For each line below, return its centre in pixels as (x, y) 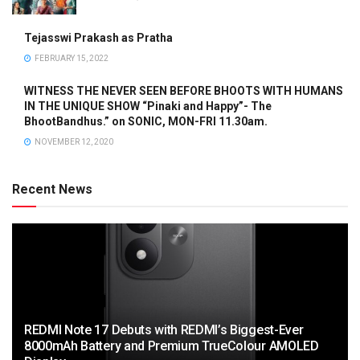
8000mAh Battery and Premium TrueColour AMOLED (172, 346)
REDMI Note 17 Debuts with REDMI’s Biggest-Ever (164, 329)
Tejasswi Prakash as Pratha (98, 37)
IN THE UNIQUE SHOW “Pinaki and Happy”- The (148, 106)
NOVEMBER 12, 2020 (73, 141)
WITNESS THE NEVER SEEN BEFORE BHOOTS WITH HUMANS (184, 90)
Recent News (52, 189)
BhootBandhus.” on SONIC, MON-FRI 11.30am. (146, 121)
